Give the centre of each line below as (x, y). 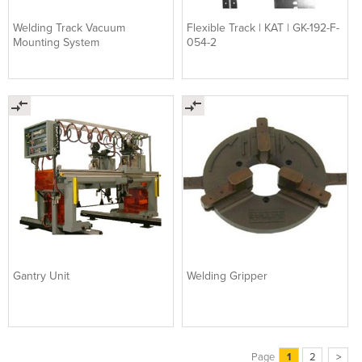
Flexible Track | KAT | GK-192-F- (263, 28)
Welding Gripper (227, 276)
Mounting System (56, 43)
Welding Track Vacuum (69, 28)
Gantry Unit (41, 276)
